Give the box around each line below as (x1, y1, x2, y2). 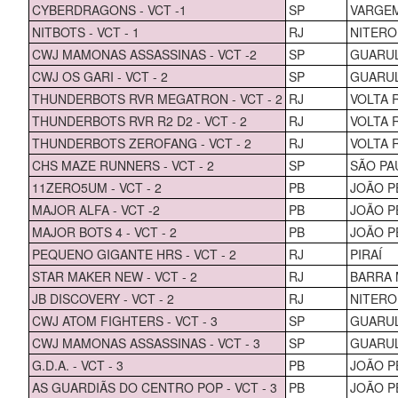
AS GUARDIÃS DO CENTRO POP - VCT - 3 (31, 378, 277, 396)
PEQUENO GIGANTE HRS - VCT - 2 (31, 244, 236, 263)
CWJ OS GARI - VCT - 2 (31, 67, 168, 85)
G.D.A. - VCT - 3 (31, 355, 123, 374)
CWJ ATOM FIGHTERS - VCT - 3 (31, 311, 218, 330)
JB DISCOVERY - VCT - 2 (31, 289, 174, 307)
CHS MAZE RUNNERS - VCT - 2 (31, 155, 214, 174)
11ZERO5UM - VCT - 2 (31, 178, 162, 196)
